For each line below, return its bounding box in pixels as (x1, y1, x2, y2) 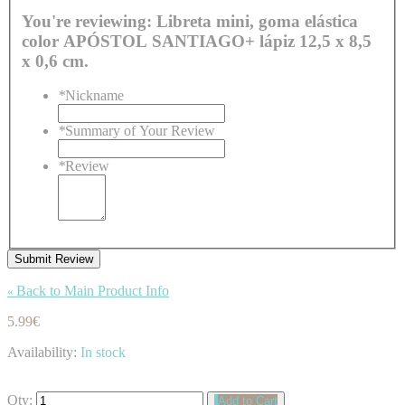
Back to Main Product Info (16, 283, 169, 299)
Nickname (65, 88, 124, 104)
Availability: (7, 344, 80, 361)
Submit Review (14, 252, 93, 267)
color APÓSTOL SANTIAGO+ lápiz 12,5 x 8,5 (22, 31, 299, 51)
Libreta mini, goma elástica (156, 11, 358, 31)
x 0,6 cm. (22, 51, 89, 71)
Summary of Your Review (65, 123, 215, 139)
